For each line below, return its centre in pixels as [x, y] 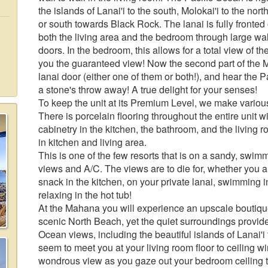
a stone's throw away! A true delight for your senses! [148, 89]
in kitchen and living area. [92, 142]
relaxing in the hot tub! [85, 195]
